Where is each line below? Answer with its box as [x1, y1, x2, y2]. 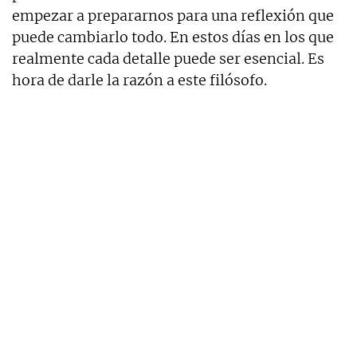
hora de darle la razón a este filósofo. [12, 71, 267, 90]
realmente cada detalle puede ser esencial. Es [12, 49, 324, 69]
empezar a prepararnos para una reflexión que [12, 6, 334, 25]
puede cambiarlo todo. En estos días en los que [12, 28, 334, 47]
